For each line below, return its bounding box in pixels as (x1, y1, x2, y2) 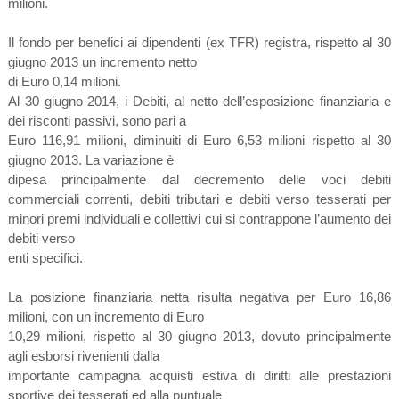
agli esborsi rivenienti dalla (7, 347, 159, 363)
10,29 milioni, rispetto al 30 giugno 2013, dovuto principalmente (7, 328, 392, 344)
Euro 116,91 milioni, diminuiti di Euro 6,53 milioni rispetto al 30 (7, 132, 392, 148)
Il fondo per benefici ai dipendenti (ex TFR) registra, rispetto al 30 (7, 34, 392, 50)
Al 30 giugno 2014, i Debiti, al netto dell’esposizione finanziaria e (7, 93, 392, 109)
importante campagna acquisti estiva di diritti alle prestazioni (7, 367, 392, 383)
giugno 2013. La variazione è (7, 151, 174, 167)
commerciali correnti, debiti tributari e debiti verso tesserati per (7, 191, 392, 207)
